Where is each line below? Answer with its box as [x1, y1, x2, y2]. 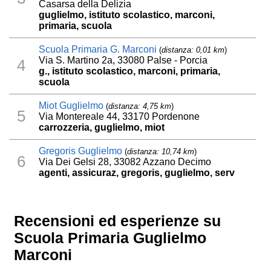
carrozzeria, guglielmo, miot [39, 122, 165, 132]
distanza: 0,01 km [162, 45, 225, 54]
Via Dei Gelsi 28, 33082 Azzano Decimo [39, 156, 212, 167]
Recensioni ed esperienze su [14, 212, 221, 229]
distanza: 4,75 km [108, 101, 172, 111]
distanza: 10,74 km [127, 146, 195, 156]
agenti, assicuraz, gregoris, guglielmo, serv [39, 167, 235, 178]
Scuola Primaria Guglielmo [14, 229, 207, 246]
